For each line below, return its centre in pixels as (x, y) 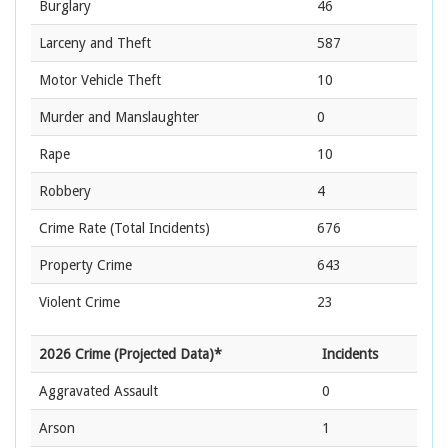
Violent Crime (79, 302)
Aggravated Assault (98, 391)
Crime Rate (72, 228)
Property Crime (85, 265)
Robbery (65, 191)
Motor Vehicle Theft (100, 80)
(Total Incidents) (158, 228)
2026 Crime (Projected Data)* (130, 354)
